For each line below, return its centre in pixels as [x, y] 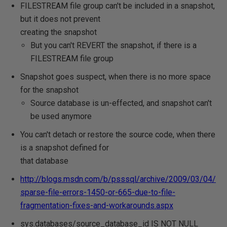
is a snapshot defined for [65, 148]
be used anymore [61, 116]
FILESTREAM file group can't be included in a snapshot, [118, 6]
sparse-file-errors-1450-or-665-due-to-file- [98, 192]
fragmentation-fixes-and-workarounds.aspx [97, 205]
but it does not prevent [60, 19]
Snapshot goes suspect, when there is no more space [116, 77]
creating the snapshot [59, 32]
